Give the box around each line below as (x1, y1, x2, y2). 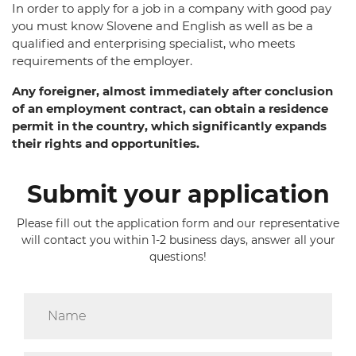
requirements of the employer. (12, 53, 192, 68)
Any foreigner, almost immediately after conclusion (12, 83, 333, 99)
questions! (149, 250, 207, 264)
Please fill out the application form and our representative (17, 216, 339, 230)
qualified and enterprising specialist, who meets (12, 36, 295, 51)
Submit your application (26, 180, 330, 209)
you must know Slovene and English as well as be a (12, 18, 313, 33)
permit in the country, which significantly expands (12, 118, 327, 133)
